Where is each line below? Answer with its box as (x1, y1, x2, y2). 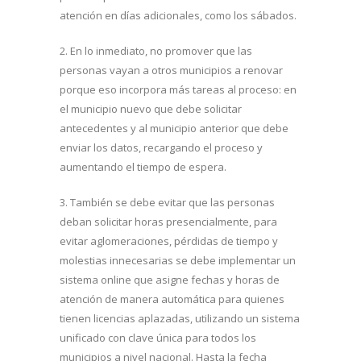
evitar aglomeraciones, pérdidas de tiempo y (60, 234, 278, 248)
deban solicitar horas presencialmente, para (60, 214, 277, 229)
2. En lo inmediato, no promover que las (60, 44, 252, 58)
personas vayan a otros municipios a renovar (60, 63, 283, 77)
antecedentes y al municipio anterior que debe (60, 121, 288, 135)
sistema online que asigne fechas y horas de (60, 272, 280, 287)
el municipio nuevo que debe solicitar (60, 102, 242, 116)
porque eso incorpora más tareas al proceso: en (60, 82, 297, 97)
